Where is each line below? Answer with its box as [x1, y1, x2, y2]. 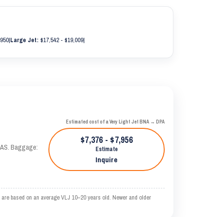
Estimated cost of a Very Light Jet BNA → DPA [65, 119, 165, 125]
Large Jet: [10, 36, 39, 44]
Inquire [95, 155, 118, 165]
